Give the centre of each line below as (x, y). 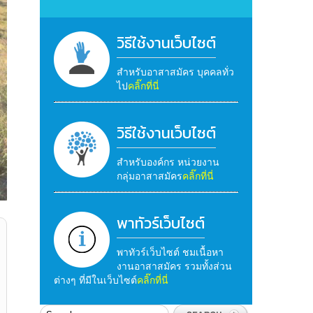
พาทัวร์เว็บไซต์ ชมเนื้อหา (170, 252)
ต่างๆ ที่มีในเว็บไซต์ (95, 280)
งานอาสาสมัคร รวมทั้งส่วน (174, 266)
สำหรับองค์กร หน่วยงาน (168, 162)
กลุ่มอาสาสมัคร (149, 176)
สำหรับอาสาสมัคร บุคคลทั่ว (175, 72)
